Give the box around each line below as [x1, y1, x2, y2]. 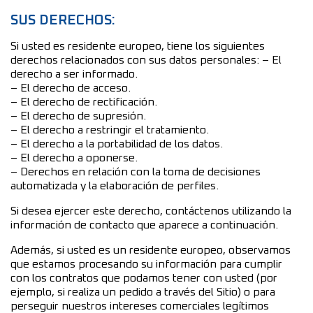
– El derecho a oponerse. [10, 152, 138, 163]
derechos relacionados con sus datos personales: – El [10, 54, 282, 66]
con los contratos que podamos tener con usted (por [10, 272, 277, 284]
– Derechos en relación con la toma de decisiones [10, 166, 261, 177]
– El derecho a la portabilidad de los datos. [10, 138, 223, 150]
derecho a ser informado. [10, 68, 138, 80]
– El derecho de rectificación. [10, 96, 157, 108]
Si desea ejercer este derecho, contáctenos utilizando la [10, 205, 291, 217]
